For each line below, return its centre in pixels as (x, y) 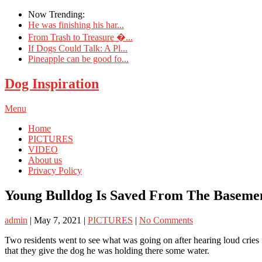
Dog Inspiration (52, 83)
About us (45, 160)
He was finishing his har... (76, 25)
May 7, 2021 (58, 220)
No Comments (166, 220)
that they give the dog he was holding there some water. (107, 250)
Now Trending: (56, 14)
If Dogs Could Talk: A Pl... (78, 48)
